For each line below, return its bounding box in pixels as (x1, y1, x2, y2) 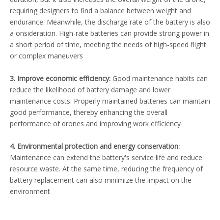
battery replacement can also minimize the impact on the (10, 175, 192, 185)
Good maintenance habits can (110, 74, 208, 83)
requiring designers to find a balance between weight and (10, 6, 191, 15)
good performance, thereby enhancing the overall (10, 108, 167, 117)
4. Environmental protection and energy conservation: (10, 141, 180, 151)
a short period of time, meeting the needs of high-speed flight (10, 40, 206, 49)
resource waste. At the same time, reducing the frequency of (10, 164, 203, 173)
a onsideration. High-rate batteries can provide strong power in (10, 28, 209, 38)
